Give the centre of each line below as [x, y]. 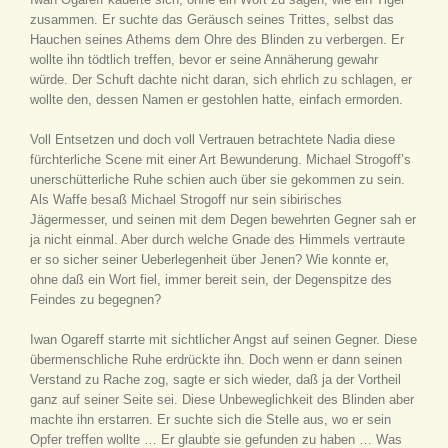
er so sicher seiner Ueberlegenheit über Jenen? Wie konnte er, [209, 259]
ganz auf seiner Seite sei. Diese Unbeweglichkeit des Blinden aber [222, 399]
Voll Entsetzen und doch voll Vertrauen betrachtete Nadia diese [212, 139]
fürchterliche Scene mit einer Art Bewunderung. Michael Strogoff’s [220, 159]
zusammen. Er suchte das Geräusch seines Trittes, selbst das [212, 19]
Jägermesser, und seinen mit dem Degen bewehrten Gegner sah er [223, 219]
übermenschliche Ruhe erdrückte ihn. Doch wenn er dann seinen [216, 359]
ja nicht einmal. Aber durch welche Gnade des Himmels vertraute [217, 239]
